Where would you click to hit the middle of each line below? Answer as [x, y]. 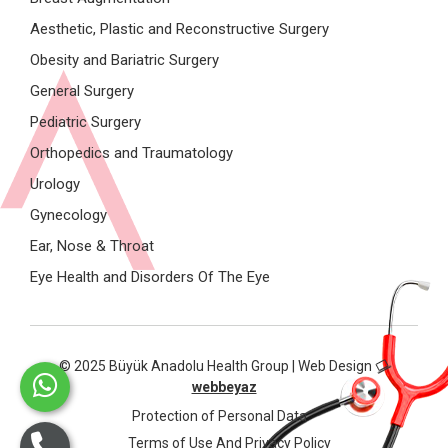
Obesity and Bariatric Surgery [124, 60]
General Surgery [82, 91]
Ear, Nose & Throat [92, 246]
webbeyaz [224, 387]
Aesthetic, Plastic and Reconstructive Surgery [179, 29]
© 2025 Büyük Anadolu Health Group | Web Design [216, 366]
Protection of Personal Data [219, 416]
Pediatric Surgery [85, 122]
